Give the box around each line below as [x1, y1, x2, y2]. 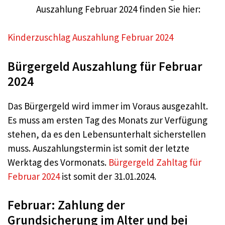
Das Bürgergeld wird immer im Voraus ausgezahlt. [8, 99, 208, 112]
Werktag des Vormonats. [8, 156, 108, 168]
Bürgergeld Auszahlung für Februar [8, 58, 202, 74]
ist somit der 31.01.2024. [60, 170, 156, 182]
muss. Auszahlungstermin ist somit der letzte [8, 142, 189, 154]
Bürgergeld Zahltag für [108, 156, 201, 168]
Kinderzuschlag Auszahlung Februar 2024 [8, 31, 173, 44]
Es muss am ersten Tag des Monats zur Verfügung [8, 114, 207, 126]
